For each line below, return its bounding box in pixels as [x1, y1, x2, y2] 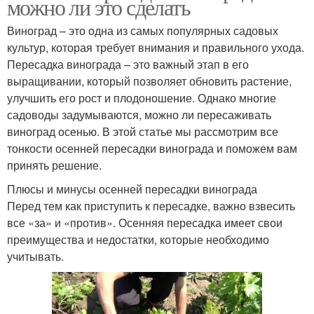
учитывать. [7, 248, 64, 265]
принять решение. [7, 157, 102, 174]
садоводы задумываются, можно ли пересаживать [7, 107, 271, 123]
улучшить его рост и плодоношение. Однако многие [7, 90, 276, 107]
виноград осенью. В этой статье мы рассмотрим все [7, 123, 278, 140]
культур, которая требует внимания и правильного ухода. [7, 39, 304, 56]
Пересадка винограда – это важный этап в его [7, 56, 249, 73]
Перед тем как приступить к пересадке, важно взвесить [7, 198, 295, 214]
